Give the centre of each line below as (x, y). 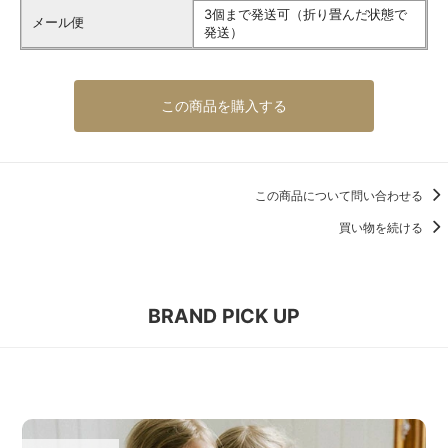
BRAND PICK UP (224, 316)
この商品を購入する (224, 105)
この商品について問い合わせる (340, 195)
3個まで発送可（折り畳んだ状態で (305, 13)
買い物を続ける (382, 227)
